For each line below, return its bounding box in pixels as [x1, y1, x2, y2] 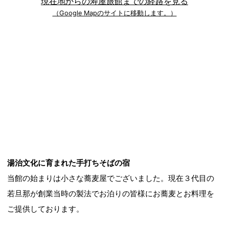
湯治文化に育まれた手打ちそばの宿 [7, 158, 130, 168]
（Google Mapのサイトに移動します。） [52, 9, 177, 17]
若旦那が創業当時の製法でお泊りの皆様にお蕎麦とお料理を [7, 189, 215, 199]
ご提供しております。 [7, 204, 84, 214]
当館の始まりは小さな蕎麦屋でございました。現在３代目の [7, 173, 215, 184]
